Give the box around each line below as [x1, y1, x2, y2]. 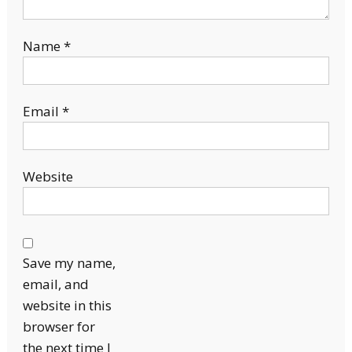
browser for [22, 317, 95, 336]
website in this [22, 296, 112, 315]
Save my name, [22, 254, 115, 273]
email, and [22, 275, 89, 294]
